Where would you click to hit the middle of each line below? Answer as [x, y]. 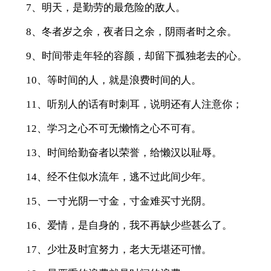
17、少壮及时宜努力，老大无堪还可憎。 [119, 249]
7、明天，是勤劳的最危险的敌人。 [106, 7]
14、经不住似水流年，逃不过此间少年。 [119, 177]
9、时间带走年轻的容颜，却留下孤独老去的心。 [136, 56]
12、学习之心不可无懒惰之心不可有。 [113, 128]
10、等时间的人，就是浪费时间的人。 [113, 80]
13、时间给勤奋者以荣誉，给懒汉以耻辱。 [124, 152]
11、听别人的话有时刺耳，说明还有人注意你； [134, 104]
